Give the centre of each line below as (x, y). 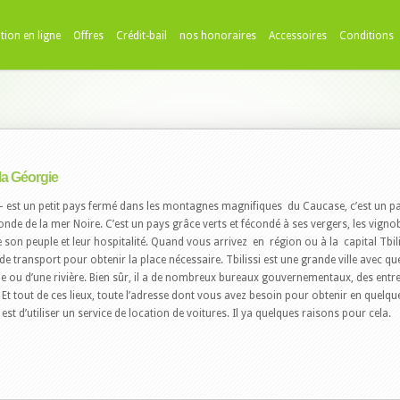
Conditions (367, 36)
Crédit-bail (142, 36)
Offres (88, 36)
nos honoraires (218, 36)
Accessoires (298, 36)
